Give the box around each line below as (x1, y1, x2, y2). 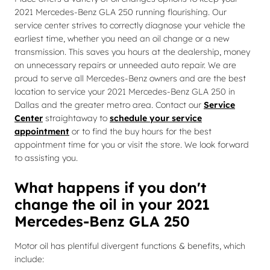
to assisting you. (14, 152, 78, 163)
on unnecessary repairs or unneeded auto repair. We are (14, 60, 236, 71)
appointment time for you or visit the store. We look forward (14, 139, 249, 150)
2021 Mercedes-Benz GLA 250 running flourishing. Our (14, 7, 227, 17)
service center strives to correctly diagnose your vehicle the (14, 20, 245, 31)
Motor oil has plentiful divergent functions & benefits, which (14, 240, 245, 251)
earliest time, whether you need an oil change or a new (14, 33, 229, 44)
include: (14, 254, 44, 265)
